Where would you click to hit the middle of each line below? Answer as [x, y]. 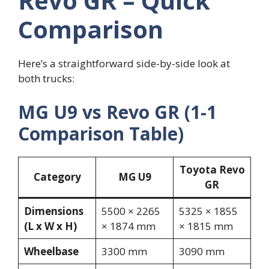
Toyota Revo [212, 169]
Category [57, 177]
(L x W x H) [50, 226]
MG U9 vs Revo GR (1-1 [117, 112]
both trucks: [46, 79]
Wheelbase [51, 251]
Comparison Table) [101, 133]
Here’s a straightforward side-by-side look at [124, 64]
